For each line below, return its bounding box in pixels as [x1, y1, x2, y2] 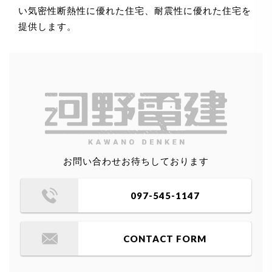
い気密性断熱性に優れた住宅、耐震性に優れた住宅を [18, 5, 251, 16]
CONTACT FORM [123, 233, 206, 245]
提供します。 [18, 21, 76, 32]
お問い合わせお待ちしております [63, 156, 209, 167]
